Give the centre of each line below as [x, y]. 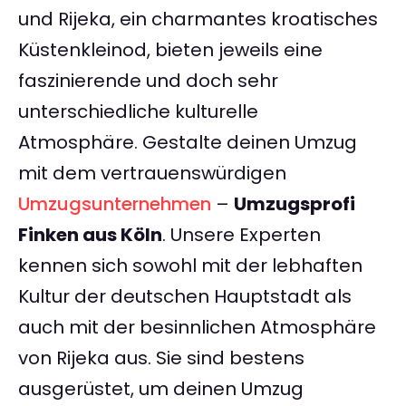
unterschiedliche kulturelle [138, 112]
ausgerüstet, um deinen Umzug [161, 389]
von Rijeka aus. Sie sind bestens [161, 358]
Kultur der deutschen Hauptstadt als [185, 297]
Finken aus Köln [90, 235]
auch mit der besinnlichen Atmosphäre [197, 328]
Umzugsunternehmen [115, 204]
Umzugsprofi [295, 204]
